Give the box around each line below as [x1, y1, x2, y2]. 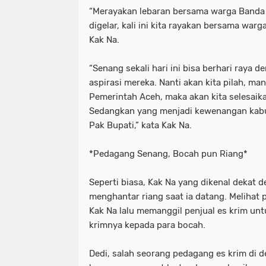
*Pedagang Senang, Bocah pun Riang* [89, 148, 248, 159]
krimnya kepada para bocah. [89, 219, 205, 230]
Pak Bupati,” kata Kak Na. [89, 119, 192, 131]
